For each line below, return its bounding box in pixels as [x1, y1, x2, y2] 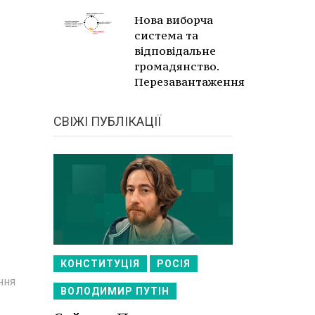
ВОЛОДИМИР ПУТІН [60, 285, 169, 297]
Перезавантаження [134, 75, 245, 89]
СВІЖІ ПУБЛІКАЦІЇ [53, 114, 161, 129]
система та [134, 28, 198, 42]
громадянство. [134, 59, 219, 73]
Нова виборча [134, 13, 213, 27]
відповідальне [134, 44, 216, 58]
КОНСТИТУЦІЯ [60, 257, 140, 269]
